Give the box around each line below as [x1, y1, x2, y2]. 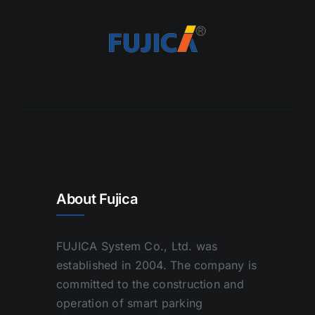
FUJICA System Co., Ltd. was [56, 238, 218, 253]
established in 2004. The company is [56, 257, 257, 272]
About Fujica [56, 190, 138, 207]
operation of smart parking [56, 295, 203, 310]
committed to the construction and [56, 276, 244, 291]
